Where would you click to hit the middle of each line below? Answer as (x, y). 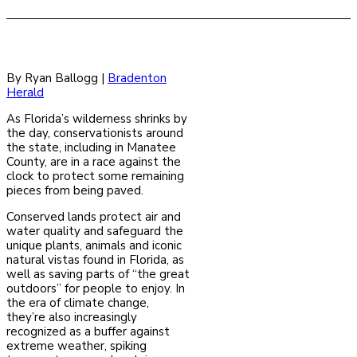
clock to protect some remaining (95, 177)
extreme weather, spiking (76, 346)
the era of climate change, (78, 303)
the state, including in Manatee (91, 148)
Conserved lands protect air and (94, 217)
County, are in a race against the (94, 162)
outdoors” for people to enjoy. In (96, 289)
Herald (25, 93)
